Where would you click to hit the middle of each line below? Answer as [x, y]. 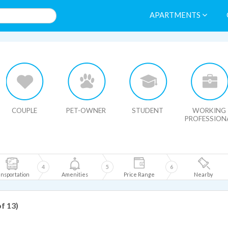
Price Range [139, 174]
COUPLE [24, 110]
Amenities [75, 174]
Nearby [203, 174]
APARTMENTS [176, 15]
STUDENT [148, 110]
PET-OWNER [86, 110]
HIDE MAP [30, 49]
